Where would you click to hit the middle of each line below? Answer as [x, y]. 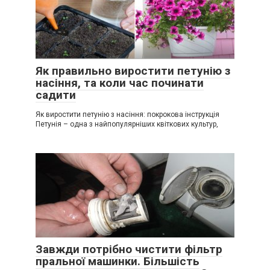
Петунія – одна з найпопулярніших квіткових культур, [127, 124]
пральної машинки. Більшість [118, 261]
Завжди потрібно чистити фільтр [129, 249]
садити [56, 95]
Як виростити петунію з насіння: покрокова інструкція [127, 114]
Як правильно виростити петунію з [133, 71]
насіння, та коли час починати [120, 83]
